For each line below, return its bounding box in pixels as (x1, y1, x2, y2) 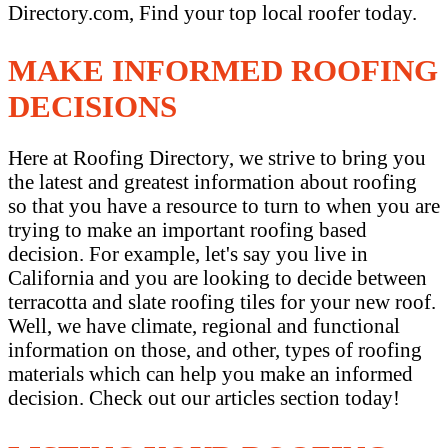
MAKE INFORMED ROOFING (8, 53, 438, 89)
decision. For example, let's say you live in (8, 242, 368, 266)
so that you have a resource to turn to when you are (8, 194, 440, 218)
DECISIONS (8, 89, 177, 125)
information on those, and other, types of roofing (8, 338, 422, 362)
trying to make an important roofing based (8, 218, 367, 242)
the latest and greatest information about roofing (8, 170, 417, 194)
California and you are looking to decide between (8, 266, 427, 290)
